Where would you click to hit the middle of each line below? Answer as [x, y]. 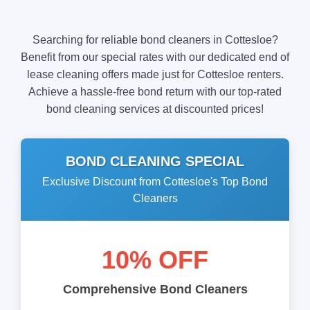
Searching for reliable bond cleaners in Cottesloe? [155, 40]
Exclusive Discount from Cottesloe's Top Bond [155, 182]
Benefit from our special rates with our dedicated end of [155, 57]
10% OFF [155, 260]
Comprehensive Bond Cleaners [155, 290]
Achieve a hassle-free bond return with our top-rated [155, 92]
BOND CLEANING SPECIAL [155, 162]
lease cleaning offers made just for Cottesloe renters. [155, 75]
